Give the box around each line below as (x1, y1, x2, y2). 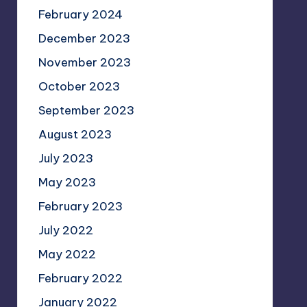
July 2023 (38, 151, 93, 166)
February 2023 (38, 199, 123, 214)
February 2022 (38, 271, 123, 286)
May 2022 (38, 247, 96, 262)
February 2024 (38, 7, 123, 22)
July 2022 (38, 223, 93, 238)
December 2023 (38, 31, 130, 46)
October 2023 (38, 79, 120, 94)
